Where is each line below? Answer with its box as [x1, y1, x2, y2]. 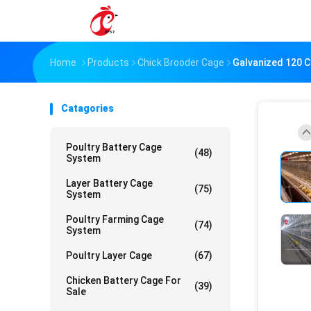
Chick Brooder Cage [137, 57, 224, 68]
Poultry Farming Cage [66, 214, 164, 225]
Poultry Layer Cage [66, 250, 152, 261]
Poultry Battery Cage [66, 142, 162, 153]
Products [87, 57, 129, 68]
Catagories [61, 103, 114, 114]
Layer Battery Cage [66, 178, 153, 189]
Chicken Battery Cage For [66, 275, 181, 286]
